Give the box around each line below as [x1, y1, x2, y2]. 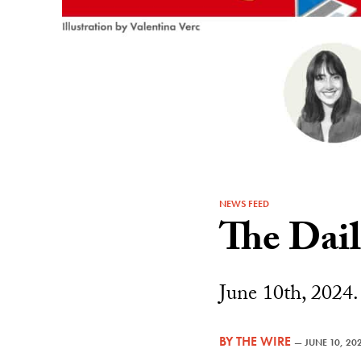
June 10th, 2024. [219, 278, 359, 314]
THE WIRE [236, 332, 291, 350]
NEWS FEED [219, 197, 269, 210]
